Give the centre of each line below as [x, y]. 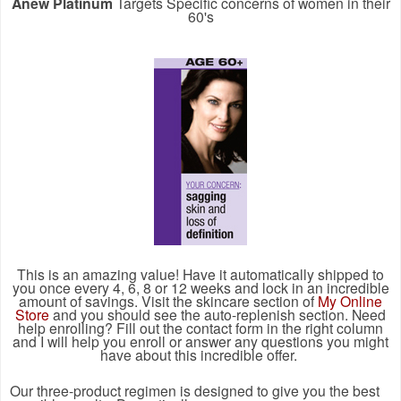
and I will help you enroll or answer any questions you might [200, 341]
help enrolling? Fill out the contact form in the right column [200, 327]
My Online [350, 300]
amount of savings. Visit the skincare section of [166, 300]
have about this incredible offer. [200, 354]
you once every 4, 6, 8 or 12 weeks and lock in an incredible [200, 287]
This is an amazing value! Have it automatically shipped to [200, 273]
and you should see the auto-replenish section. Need [219, 314]
